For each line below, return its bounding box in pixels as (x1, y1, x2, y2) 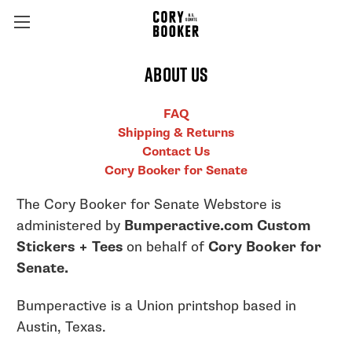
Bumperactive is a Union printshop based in (16, 297, 296, 316)
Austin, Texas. (16, 318, 106, 337)
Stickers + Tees (16, 238, 126, 257)
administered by (16, 217, 124, 236)
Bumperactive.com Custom (124, 217, 310, 236)
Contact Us (142, 144, 210, 160)
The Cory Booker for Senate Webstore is (16, 196, 281, 214)
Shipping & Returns (118, 125, 234, 141)
